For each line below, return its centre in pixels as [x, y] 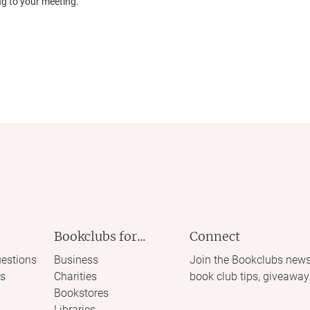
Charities [75, 276]
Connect [215, 236]
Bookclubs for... [99, 236]
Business [76, 260]
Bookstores [81, 293]
